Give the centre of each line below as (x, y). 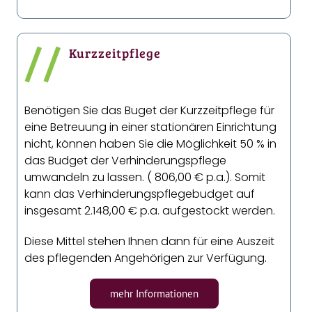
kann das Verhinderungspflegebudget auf (140, 194)
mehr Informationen (154, 294)
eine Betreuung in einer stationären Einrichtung (151, 127)
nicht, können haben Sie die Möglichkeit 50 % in (151, 144)
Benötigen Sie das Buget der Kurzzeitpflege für (150, 111)
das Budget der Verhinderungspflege (126, 161)
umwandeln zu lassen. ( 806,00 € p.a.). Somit (145, 178)
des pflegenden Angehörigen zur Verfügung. (146, 258)
